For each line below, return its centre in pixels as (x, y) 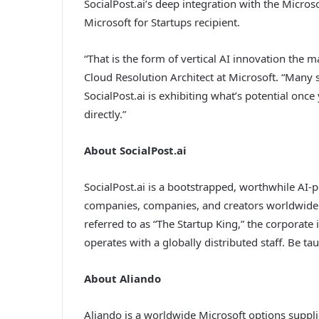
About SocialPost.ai (135, 150)
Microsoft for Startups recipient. (162, 22)
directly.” (105, 114)
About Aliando (122, 278)
